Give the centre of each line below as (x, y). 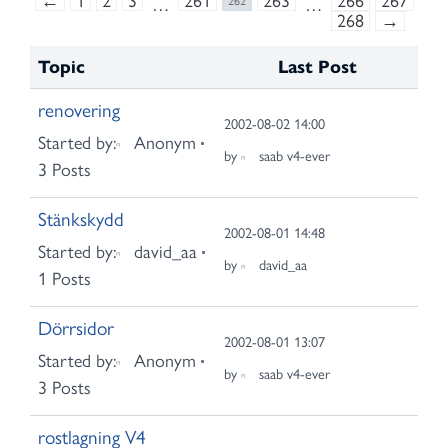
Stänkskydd (81, 219)
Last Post (317, 67)
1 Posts (64, 279)
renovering (79, 110)
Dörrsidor (76, 328)
